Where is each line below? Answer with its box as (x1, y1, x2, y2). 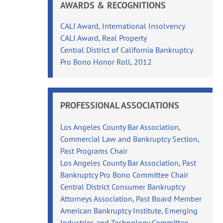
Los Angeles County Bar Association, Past (60, 157, 197, 168)
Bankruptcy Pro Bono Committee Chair (60, 169, 189, 180)
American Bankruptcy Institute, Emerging (60, 205, 198, 216)
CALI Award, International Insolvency (60, 20, 186, 31)
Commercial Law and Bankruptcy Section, (60, 133, 200, 144)
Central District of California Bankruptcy (60, 44, 193, 55)
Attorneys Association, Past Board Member (60, 193, 202, 204)
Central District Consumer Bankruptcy (60, 181, 185, 192)
